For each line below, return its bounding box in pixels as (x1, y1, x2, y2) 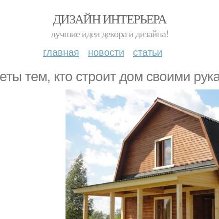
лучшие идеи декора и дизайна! (50, 27, 169, 40)
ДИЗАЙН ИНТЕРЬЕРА (52, 10, 167, 27)
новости (88, 44, 124, 59)
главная (43, 44, 79, 59)
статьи (133, 44, 162, 59)
